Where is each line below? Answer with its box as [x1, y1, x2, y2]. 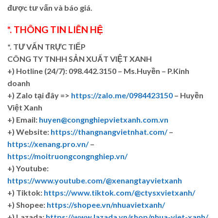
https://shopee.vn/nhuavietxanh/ [47, 200, 165, 209]
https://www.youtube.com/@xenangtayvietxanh [7, 175, 182, 185]
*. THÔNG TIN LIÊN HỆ [7, 24, 103, 36]
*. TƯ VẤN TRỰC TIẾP [7, 41, 87, 51]
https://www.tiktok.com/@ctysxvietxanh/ [44, 187, 195, 197]
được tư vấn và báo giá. [7, 3, 92, 13]
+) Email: [7, 114, 39, 124]
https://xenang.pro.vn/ [7, 139, 89, 148]
